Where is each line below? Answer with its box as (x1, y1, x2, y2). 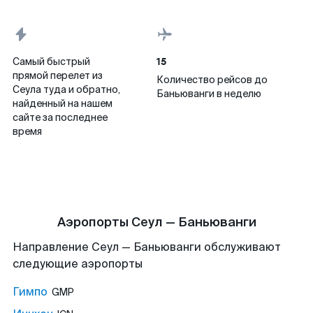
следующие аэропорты (13, 256, 143, 271)
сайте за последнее (13, 111, 108, 124)
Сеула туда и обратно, (13, 83, 120, 96)
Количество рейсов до (156, 73, 268, 86)
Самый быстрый (13, 55, 90, 68)
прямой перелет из (13, 69, 103, 82)
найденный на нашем (13, 97, 112, 110)
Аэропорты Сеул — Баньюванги (57, 214, 256, 231)
